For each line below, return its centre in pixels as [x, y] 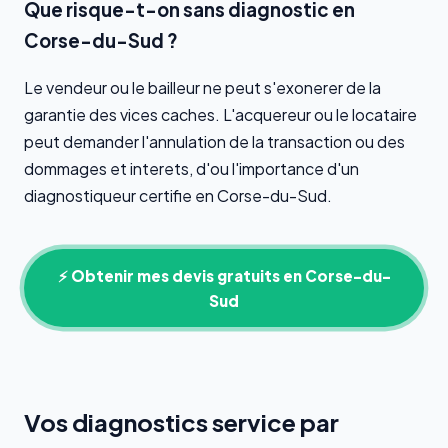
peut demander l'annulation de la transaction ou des [214, 142]
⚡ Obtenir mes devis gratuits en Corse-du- [224, 276]
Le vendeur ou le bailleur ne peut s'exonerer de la [202, 88]
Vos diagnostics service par [181, 422]
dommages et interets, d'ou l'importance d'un [191, 169]
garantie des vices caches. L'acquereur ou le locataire [220, 115]
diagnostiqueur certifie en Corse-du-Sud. [178, 196]
